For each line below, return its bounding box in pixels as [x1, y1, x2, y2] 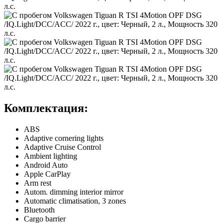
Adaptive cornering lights [24, 133, 104, 142]
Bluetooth [24, 205, 55, 214]
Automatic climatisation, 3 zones [24, 196, 126, 205]
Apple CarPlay [24, 169, 71, 178]
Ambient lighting [24, 151, 77, 160]
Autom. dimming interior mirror [24, 187, 123, 196]
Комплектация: [4, 101, 88, 114]
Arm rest [24, 178, 51, 187]
